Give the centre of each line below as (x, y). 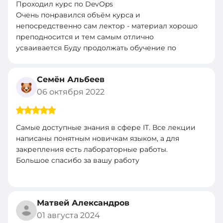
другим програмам (51, 59)
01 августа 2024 (68, 216)
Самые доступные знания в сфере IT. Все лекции (106, 128)
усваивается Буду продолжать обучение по (96, 48)
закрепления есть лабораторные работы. (92, 150)
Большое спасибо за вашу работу (78, 161)
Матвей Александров (83, 203)
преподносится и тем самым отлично (85, 37)
